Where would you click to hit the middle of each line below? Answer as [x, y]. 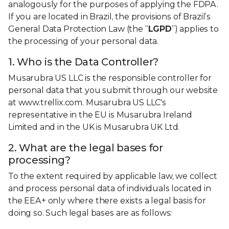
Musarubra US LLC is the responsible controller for [110, 78]
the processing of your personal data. [84, 41]
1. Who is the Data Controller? [83, 62]
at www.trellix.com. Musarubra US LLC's [87, 102]
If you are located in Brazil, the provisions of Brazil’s [110, 17]
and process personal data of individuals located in [110, 188]
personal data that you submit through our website [113, 90]
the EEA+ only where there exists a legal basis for [107, 201]
